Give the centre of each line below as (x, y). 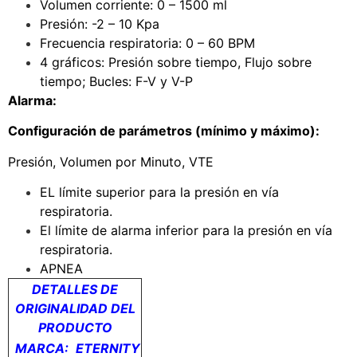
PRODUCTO (75, 327)
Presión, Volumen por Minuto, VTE (111, 161)
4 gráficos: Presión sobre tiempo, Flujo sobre (176, 62)
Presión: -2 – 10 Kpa (100, 24)
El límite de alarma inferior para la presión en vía (186, 230)
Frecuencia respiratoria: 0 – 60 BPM (147, 43)
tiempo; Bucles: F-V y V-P (116, 81)
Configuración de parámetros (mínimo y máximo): (164, 131)
